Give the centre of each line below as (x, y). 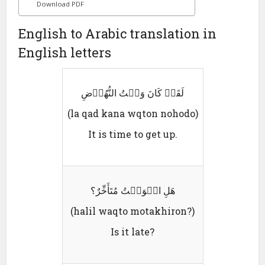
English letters (65, 52)
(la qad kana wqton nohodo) (132, 113)
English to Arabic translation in (118, 33)
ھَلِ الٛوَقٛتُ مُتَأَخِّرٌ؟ (132, 190)
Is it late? (132, 231)
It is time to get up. (132, 134)
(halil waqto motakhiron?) (132, 211)
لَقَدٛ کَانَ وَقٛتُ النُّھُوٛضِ (132, 92)
